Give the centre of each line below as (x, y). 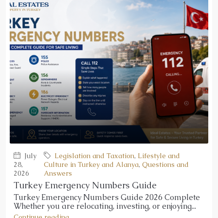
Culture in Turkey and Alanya (91, 164)
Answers (58, 173)
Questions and (166, 164)
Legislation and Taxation (95, 155)
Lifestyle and (159, 155)
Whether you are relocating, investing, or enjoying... (105, 206)
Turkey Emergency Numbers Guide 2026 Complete (107, 197)
